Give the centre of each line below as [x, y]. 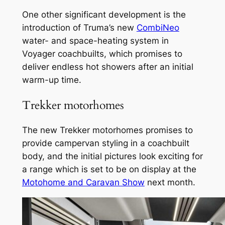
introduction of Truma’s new [79, 28]
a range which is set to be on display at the [109, 169]
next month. [170, 182]
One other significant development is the [104, 15]
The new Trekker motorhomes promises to [107, 130]
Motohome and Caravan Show [83, 182]
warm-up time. [51, 80]
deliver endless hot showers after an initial [107, 67]
